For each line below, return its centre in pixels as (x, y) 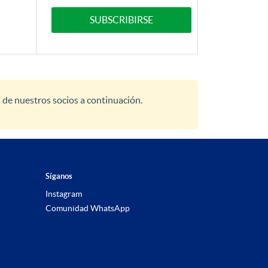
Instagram (64, 194)
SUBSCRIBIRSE (121, 20)
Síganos (59, 176)
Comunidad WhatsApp (88, 208)
